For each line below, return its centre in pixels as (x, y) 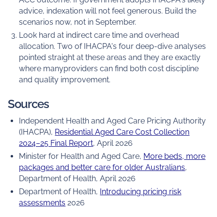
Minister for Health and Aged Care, (81, 156)
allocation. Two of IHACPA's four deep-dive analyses (113, 46)
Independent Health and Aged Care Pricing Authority (113, 121)
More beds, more (175, 156)
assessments (42, 202)
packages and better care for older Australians (102, 167)
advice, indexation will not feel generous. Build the (108, 11)
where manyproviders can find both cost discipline (109, 69)
